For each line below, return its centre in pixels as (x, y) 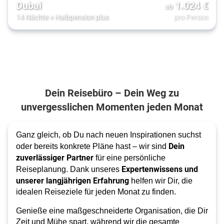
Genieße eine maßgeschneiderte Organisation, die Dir (112, 210)
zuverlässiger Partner (55, 157)
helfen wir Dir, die (162, 180)
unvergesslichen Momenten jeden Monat (112, 106)
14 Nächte (32, 16)
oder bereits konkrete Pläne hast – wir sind (92, 146)
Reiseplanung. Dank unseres (69, 169)
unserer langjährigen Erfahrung (73, 180)
